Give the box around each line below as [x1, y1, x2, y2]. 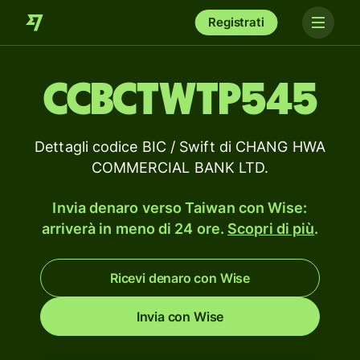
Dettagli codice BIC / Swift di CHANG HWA [35, 138, 325, 155]
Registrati [208, 14, 264, 30]
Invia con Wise [136, 309, 224, 325]
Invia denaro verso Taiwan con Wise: [52, 199, 308, 216]
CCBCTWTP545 [43, 78, 317, 123]
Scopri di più [227, 220, 315, 237]
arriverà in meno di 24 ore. [41, 220, 228, 237]
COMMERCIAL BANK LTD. [91, 159, 269, 176]
